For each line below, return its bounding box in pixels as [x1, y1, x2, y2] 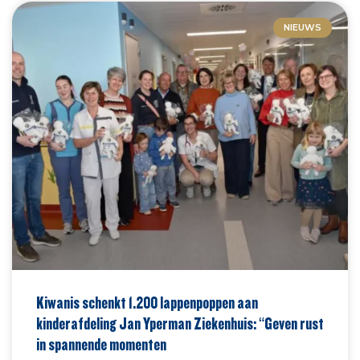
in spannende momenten [36, 334, 166, 354]
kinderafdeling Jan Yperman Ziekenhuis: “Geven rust [36, 313, 324, 333]
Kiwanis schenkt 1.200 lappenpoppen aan [36, 292, 258, 313]
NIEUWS [283, 22, 321, 34]
